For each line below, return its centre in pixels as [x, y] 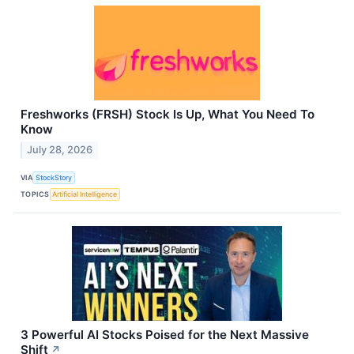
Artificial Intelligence [85, 194]
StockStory [54, 177]
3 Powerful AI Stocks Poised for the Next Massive [165, 335]
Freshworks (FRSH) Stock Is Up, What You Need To [168, 115]
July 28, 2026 [60, 150]
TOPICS [35, 194]
